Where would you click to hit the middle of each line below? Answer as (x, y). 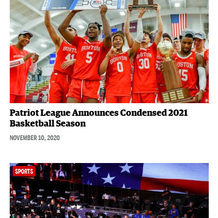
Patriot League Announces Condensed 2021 (99, 113)
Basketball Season (47, 124)
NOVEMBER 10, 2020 (35, 137)
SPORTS (24, 171)
